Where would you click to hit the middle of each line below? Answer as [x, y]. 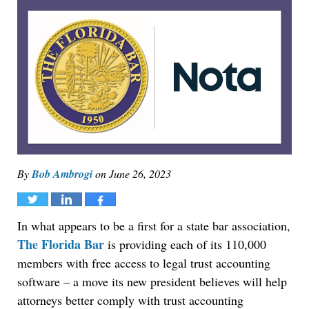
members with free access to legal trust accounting [144, 263]
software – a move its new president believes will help [152, 282]
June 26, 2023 [140, 174]
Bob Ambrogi [62, 174]
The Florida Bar [61, 245]
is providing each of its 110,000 [185, 245]
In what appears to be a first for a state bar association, [154, 226]
